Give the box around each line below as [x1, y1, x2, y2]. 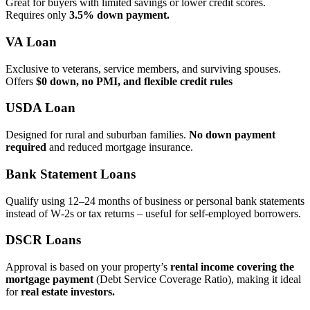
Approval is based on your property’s [6, 273, 170, 285]
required [6, 154, 46, 166]
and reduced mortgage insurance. [46, 154, 193, 166]
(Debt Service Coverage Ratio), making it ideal [93, 285, 301, 298]
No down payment [189, 141, 275, 154]
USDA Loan [6, 113, 75, 128]
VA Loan [6, 46, 57, 62]
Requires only [6, 21, 69, 34]
